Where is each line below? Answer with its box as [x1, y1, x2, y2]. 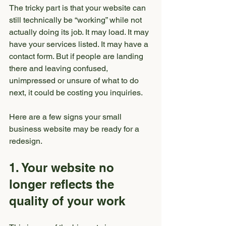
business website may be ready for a [9, 124, 141, 134]
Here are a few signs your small [9, 112, 124, 122]
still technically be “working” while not [9, 15, 144, 25]
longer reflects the [9, 177, 118, 191]
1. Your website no [9, 160, 118, 175]
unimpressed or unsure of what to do [9, 76, 141, 85]
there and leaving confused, [9, 64, 110, 73]
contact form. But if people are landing [9, 51, 145, 61]
